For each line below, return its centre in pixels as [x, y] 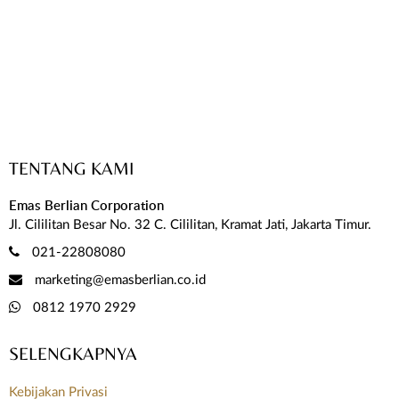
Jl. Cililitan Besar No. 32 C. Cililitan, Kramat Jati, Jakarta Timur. [190, 224]
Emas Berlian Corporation [86, 205]
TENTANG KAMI [71, 167]
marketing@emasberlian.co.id [120, 280]
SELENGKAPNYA [73, 353]
